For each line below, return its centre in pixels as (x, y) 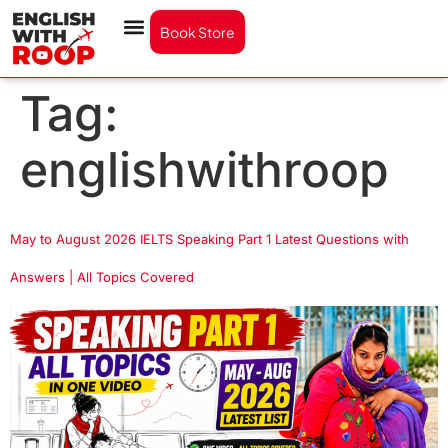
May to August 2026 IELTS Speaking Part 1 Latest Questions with (209, 238)
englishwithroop (204, 169)
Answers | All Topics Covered (102, 276)
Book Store (197, 32)
